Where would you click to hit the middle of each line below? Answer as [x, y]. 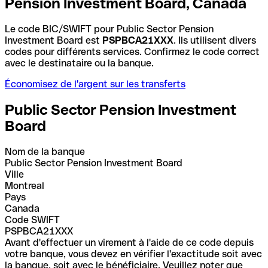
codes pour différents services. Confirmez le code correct [132, 51]
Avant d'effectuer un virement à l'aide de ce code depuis [129, 242]
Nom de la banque [45, 151]
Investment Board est [54, 40]
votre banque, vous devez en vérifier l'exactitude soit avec [133, 254]
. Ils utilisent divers [215, 40]
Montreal [25, 185]
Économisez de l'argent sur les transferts [95, 84]
